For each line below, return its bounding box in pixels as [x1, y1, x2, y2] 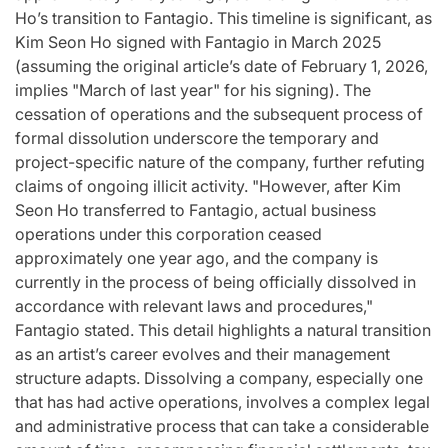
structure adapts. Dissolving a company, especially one [15, 368, 423, 389]
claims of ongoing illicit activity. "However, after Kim [15, 176, 401, 197]
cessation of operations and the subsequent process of [15, 104, 423, 125]
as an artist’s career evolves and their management [15, 344, 390, 365]
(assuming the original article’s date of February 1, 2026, [15, 56, 428, 77]
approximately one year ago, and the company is [15, 248, 378, 269]
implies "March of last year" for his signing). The [15, 80, 371, 101]
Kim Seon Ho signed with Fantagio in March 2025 [15, 32, 381, 53]
